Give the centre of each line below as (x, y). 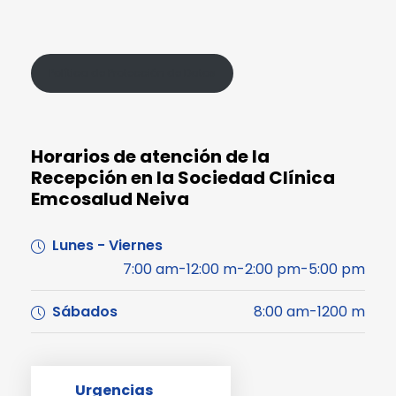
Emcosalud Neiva (110, 199)
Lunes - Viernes (107, 246)
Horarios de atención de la (150, 157)
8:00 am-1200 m (309, 312)
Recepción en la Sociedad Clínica (183, 178)
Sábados (85, 312)
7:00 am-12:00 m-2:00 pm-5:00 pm (244, 270)
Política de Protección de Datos (132, 73)
